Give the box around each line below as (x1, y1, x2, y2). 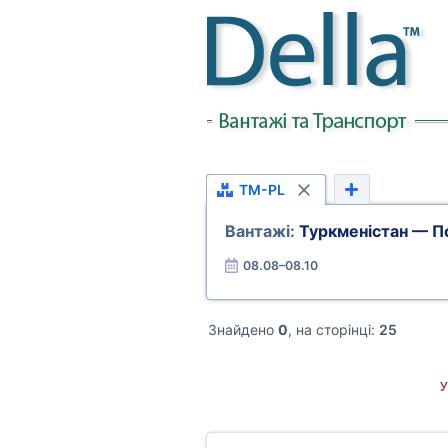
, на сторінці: (288, 321, 379, 338)
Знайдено (208, 321, 278, 338)
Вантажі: (224, 221, 299, 241)
